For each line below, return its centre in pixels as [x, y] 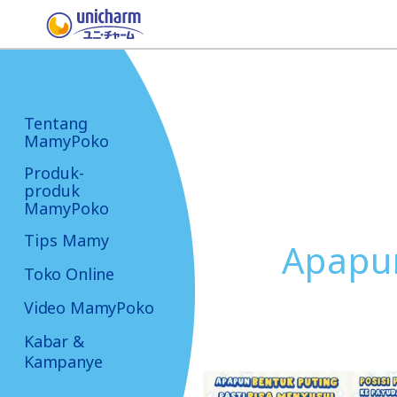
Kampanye [63, 362]
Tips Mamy [66, 240]
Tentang [56, 123]
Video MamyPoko [89, 307]
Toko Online [70, 274]
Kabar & [54, 341]
